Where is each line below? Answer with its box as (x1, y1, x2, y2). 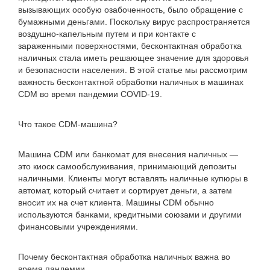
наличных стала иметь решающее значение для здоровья (18, 53, 249, 63)
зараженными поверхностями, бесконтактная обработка (18, 41, 242, 51)
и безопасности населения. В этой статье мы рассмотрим (18, 65, 248, 75)
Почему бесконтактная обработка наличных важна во (18, 252, 230, 262)
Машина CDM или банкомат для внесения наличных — (18, 149, 238, 159)
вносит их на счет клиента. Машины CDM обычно (18, 198, 214, 207)
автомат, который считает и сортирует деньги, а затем (18, 186, 232, 195)
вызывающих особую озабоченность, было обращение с (18, 5, 243, 14)
